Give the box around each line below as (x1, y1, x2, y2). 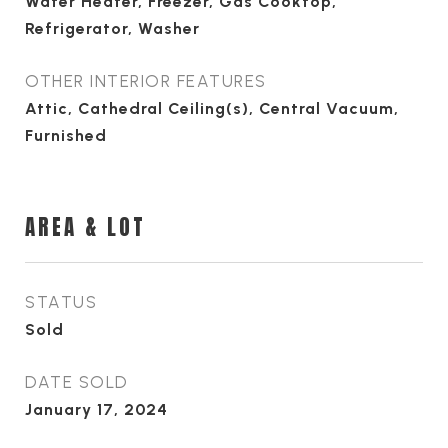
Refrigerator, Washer (25, 19, 200, 38)
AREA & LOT (25, 211, 146, 243)
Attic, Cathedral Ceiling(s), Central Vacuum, (25, 99, 399, 118)
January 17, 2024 (25, 400, 168, 419)
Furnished (25, 126, 107, 145)
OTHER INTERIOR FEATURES (25, 71, 267, 91)
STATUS (25, 292, 97, 312)
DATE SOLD (25, 372, 129, 392)
